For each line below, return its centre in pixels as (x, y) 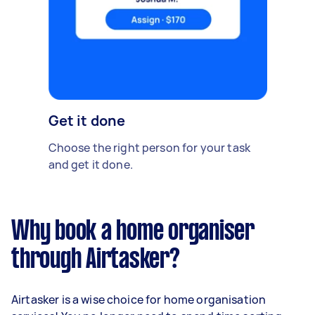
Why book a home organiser (133, 232)
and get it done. (90, 164)
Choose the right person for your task (149, 147)
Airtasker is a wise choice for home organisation (139, 299)
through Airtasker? (96, 260)
